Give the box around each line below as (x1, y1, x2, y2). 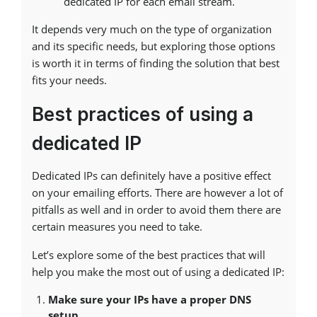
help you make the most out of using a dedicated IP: (32, 265, 284, 279)
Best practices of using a (32, 103, 253, 125)
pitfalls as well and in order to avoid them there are (32, 202, 281, 217)
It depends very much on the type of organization (32, 22, 272, 36)
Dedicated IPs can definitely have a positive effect (32, 168, 271, 183)
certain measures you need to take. (32, 219, 202, 234)
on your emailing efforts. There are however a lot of (32, 185, 283, 200)
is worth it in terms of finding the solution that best (32, 56, 279, 70)
